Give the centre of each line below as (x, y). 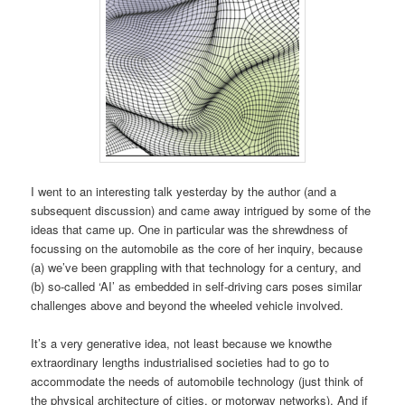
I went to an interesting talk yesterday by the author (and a (184, 192)
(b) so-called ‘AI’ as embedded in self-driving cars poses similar (197, 287)
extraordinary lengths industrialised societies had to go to (180, 363)
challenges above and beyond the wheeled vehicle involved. (188, 306)
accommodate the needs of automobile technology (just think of (198, 381)
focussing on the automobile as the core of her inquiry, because (197, 249)
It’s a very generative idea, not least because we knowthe (182, 344)
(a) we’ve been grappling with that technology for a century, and (196, 268)
